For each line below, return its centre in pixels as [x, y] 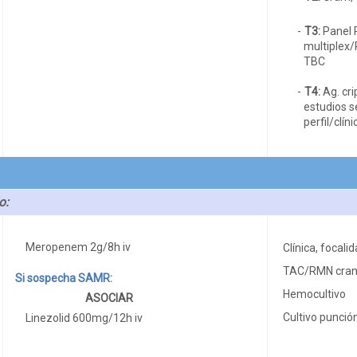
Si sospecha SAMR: [63, 278]
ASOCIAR [109, 298]
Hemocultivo [314, 294]
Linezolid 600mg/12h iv [84, 318]
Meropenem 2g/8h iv [78, 247]
